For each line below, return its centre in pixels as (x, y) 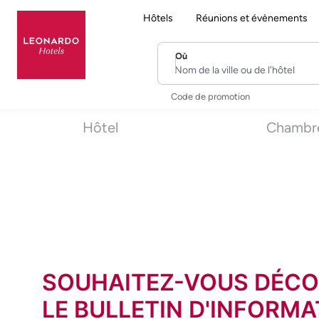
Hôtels (158, 18)
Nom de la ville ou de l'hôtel (245, 66)
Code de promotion (210, 96)
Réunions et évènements (252, 18)
